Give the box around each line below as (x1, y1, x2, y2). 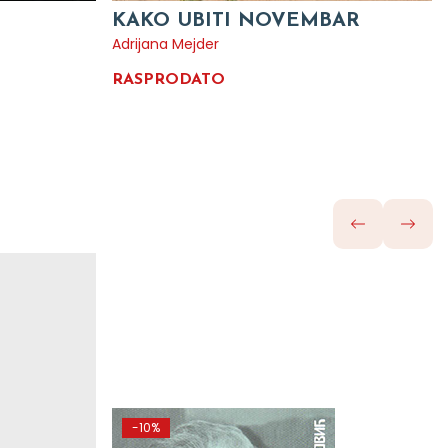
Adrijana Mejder (112, 34, 219, 54)
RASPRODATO (112, 72, 225, 88)
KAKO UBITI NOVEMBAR (112, 11, 360, 31)
